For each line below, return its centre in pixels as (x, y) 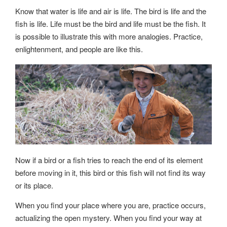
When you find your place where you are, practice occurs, (110, 205)
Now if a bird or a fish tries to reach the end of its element (109, 160)
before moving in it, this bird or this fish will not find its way (110, 173)
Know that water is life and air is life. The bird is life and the (111, 11)
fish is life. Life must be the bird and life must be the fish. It (110, 24)
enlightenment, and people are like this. (79, 49)
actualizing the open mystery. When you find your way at (108, 218)
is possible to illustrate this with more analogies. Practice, (109, 36)
